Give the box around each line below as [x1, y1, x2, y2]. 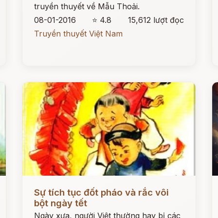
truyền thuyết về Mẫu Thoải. [34, 1, 140, 11]
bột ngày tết [34, 198, 88, 209]
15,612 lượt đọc [127, 15, 184, 25]
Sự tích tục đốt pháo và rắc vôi [34, 187, 169, 198]
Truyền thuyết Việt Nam [34, 29, 123, 38]
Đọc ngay [22, 180, 58, 190]
